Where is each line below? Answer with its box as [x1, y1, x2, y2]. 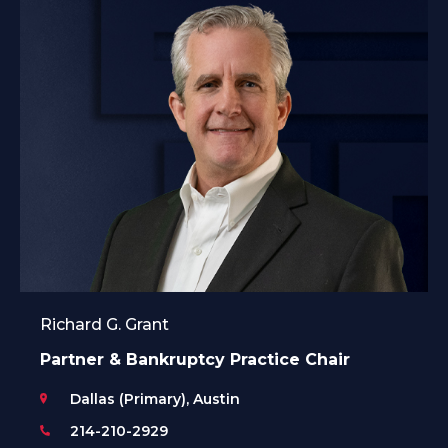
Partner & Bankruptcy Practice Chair [40, 349, 350, 369]
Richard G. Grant [40, 314, 169, 334]
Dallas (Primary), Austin [70, 389, 240, 408]
